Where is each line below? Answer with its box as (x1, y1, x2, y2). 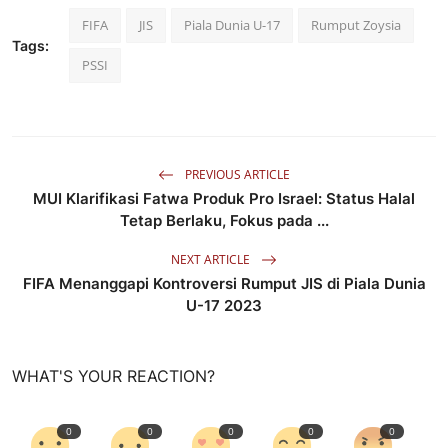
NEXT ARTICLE (171, 250, 253, 268)
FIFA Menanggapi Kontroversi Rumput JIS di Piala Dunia (22, 274, 426, 294)
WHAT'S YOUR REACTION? (12, 366, 215, 387)
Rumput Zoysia (311, 16, 401, 35)
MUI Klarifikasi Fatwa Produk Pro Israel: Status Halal (33, 189, 415, 209)
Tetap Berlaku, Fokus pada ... (119, 211, 329, 231)
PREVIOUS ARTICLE (182, 165, 290, 183)
